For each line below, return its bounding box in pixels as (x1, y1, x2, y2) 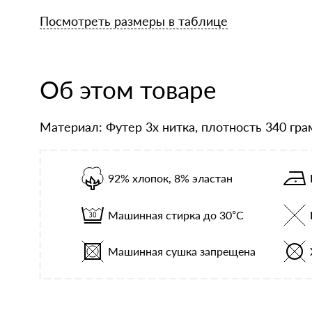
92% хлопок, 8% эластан (108, 171, 233, 185)
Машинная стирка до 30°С (108, 208, 244, 221)
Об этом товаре (40, 75, 216, 104)
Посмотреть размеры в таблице (40, 13, 228, 29)
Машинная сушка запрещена (108, 244, 256, 258)
